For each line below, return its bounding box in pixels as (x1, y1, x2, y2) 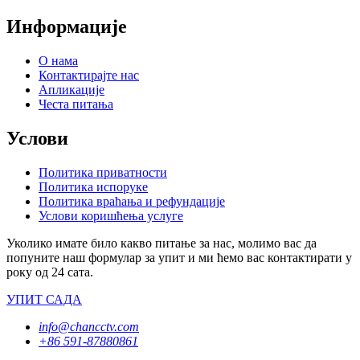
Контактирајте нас (39, 67, 139, 82)
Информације (6, 15, 127, 37)
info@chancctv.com (39, 319, 139, 333)
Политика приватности (39, 165, 167, 179)
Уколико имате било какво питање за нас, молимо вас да (6, 235, 317, 250)
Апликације (39, 82, 104, 96)
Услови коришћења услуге (39, 208, 183, 223)
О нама (39, 53, 78, 67)
